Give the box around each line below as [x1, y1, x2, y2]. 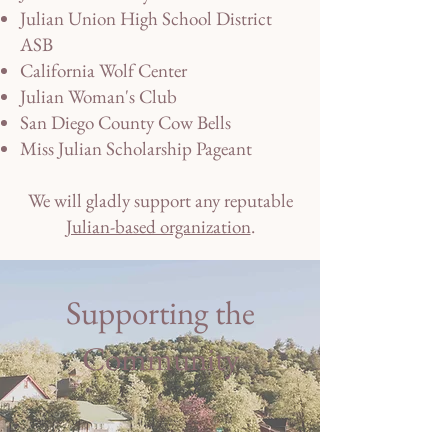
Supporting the [65, 291, 255, 335]
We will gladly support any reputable [27, 188, 293, 214]
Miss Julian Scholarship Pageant [20, 136, 256, 162]
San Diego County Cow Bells [20, 110, 235, 136]
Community [81, 337, 239, 381]
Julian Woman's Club [20, 84, 177, 110]
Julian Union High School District [20, 6, 272, 32]
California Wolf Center [20, 58, 187, 84]
